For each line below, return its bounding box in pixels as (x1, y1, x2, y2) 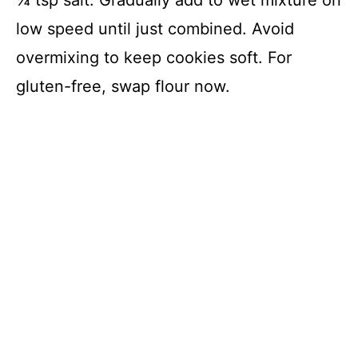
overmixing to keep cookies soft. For (16, 47, 292, 67)
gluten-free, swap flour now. (16, 76, 230, 96)
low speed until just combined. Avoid (16, 18, 294, 38)
